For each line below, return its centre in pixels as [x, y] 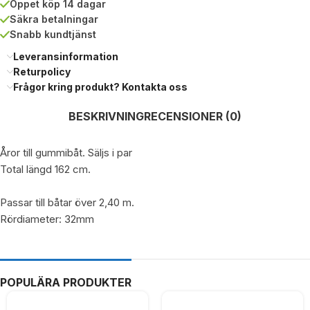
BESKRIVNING [106, 116]
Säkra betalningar [54, 19]
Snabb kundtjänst [53, 34]
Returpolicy [42, 72]
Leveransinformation [66, 56]
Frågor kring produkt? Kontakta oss [100, 87]
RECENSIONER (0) [193, 116]
